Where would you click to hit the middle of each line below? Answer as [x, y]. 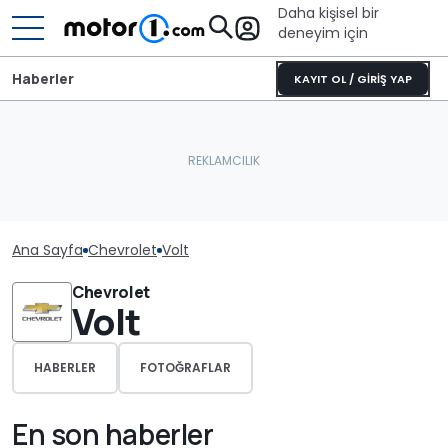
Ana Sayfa [47, 250]
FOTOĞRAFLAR [185, 367]
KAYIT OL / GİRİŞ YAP [353, 79]
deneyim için [323, 33]
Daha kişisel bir [328, 13]
